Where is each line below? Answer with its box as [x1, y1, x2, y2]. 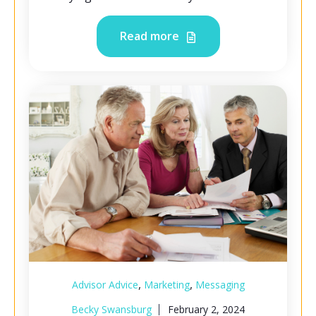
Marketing [143, 278, 190, 292]
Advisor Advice [71, 278, 138, 292]
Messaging [195, 278, 245, 292]
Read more [119, 28, 182, 44]
